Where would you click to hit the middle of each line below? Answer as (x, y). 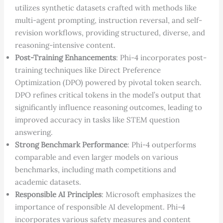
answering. (34, 132)
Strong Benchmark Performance (71, 144)
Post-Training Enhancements (65, 57)
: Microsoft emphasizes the (148, 194)
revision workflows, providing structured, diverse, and (110, 32)
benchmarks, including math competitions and (95, 169)
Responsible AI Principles (58, 194)
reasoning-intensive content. (65, 45)
